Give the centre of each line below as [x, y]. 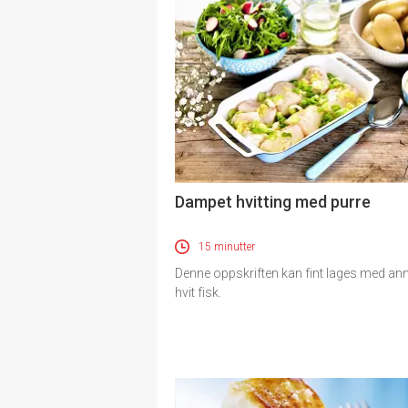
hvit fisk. [198, 293]
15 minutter [227, 247]
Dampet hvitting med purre [273, 202]
